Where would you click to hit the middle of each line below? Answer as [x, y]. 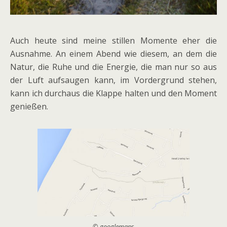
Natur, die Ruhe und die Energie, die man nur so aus [113, 67]
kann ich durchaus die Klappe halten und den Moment [113, 93]
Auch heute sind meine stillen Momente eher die [113, 41]
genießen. [29, 107]
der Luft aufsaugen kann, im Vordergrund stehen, [113, 80]
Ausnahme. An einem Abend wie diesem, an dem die [113, 54]
